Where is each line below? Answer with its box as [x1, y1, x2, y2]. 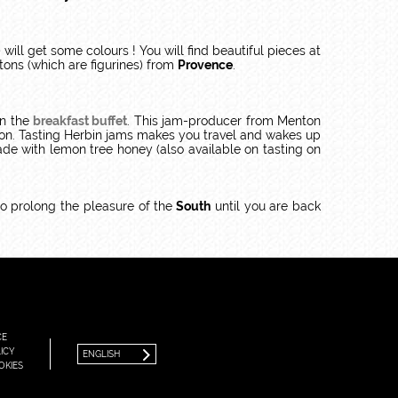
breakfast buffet [33, 114, 128, 128]
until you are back [211, 199, 321, 213]
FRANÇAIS [83, 308, 127, 319]
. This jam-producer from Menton [127, 114, 322, 128]
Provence [178, 58, 233, 72]
